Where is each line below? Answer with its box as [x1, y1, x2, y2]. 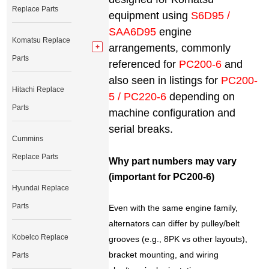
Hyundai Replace [12, 184, 70, 192]
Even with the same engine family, [109, 203, 238, 213]
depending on [166, 91, 235, 103]
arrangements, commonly [109, 42, 231, 55]
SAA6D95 [109, 26, 157, 38]
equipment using [109, 10, 192, 22]
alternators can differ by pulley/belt [109, 219, 240, 229]
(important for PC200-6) [109, 171, 215, 183]
